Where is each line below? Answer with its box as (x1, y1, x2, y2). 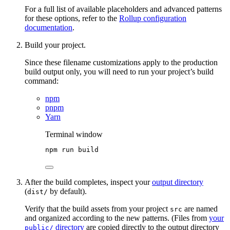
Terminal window (45, 130, 103, 139)
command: (25, 76, 59, 86)
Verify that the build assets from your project (25, 204, 170, 214)
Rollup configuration (119, 14, 186, 23)
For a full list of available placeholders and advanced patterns (25, 5, 222, 14)
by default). (48, 187, 87, 196)
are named (182, 204, 218, 214)
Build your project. (25, 41, 86, 50)
